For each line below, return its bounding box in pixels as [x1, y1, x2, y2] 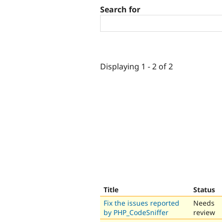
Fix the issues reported [104, 198, 179, 208]
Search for [100, 4, 140, 15]
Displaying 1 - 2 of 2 [100, 60, 173, 72]
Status [193, 184, 215, 194]
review [193, 207, 215, 217]
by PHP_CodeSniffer [104, 207, 168, 217]
